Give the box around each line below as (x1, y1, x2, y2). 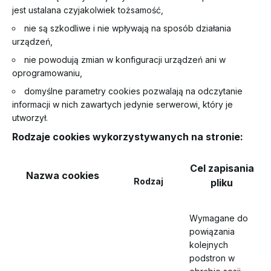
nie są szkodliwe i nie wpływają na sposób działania (24, 23, 231, 33)
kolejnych (189, 240, 228, 250)
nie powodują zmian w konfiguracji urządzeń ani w (24, 54, 226, 65)
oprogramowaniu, (12, 68, 82, 78)
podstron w (189, 253, 235, 263)
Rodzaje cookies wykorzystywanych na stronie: (12, 131, 243, 143)
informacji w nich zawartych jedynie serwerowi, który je (12, 99, 233, 109)
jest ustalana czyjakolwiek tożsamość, (12, 5, 163, 15)
